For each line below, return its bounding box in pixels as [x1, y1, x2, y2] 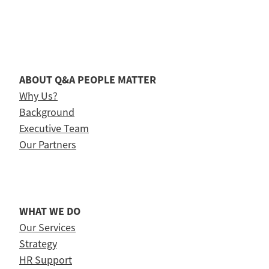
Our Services [19, 220, 76, 234]
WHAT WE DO [19, 204, 80, 219]
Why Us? [19, 89, 58, 103]
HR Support [19, 253, 72, 267]
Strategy [19, 237, 57, 250]
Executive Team [19, 121, 89, 135]
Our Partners [19, 138, 76, 151]
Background [19, 105, 74, 119]
